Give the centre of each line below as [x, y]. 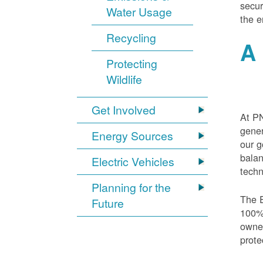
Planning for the [131, 188]
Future [108, 203]
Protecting [132, 64]
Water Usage [139, 12]
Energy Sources [133, 136]
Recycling [131, 38]
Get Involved [124, 110]
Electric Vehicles [133, 162]
